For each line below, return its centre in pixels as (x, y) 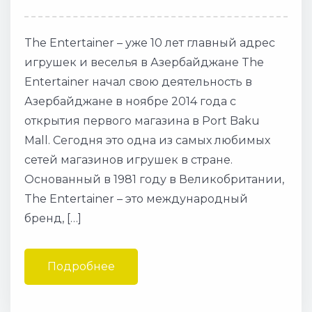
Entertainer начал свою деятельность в (138, 82)
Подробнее (81, 266)
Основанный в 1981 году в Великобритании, (154, 179)
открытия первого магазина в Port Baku (142, 121)
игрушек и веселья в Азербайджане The (144, 62)
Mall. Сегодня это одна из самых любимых (147, 140)
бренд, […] (53, 218)
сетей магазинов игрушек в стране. (128, 160)
